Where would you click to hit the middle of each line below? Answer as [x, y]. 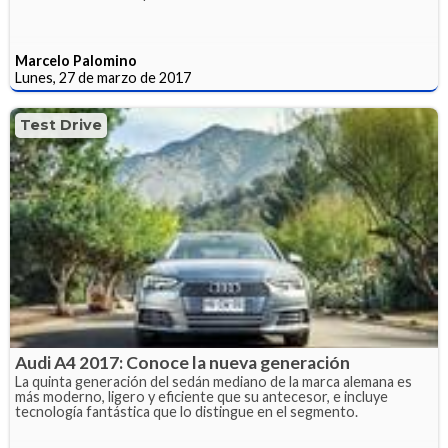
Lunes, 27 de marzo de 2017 [103, 77]
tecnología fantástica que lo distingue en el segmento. [186, 412]
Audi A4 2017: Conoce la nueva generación [182, 363]
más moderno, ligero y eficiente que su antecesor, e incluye [201, 397]
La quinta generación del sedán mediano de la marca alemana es [213, 382]
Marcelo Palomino [76, 60]
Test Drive [61, 124]
